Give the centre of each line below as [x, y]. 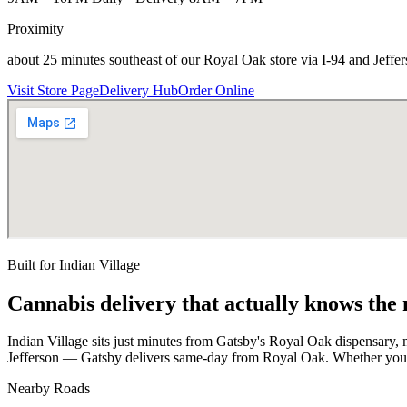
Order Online [216, 90]
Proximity [35, 28]
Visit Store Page [53, 90]
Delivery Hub [139, 90]
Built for [33, 264]
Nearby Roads [49, 389]
